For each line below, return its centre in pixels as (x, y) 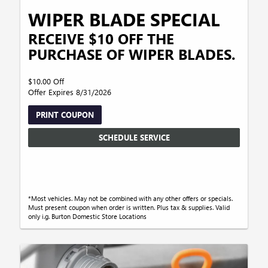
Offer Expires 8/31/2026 (70, 92)
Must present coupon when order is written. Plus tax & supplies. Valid (129, 208)
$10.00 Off (46, 81)
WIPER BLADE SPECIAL (124, 19)
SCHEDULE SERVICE (134, 138)
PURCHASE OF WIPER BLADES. (132, 54)
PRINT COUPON (65, 114)
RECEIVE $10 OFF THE (101, 38)
